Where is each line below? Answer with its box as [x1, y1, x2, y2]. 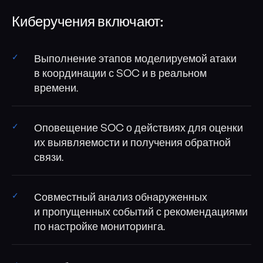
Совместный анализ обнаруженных [33, 193, 207, 203]
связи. [33, 153, 63, 163]
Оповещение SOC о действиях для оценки [33, 124, 243, 134]
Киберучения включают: [12, 16, 163, 29]
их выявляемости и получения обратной [33, 139, 231, 149]
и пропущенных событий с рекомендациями [33, 208, 248, 218]
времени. [33, 84, 78, 94]
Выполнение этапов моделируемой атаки [33, 55, 237, 65]
